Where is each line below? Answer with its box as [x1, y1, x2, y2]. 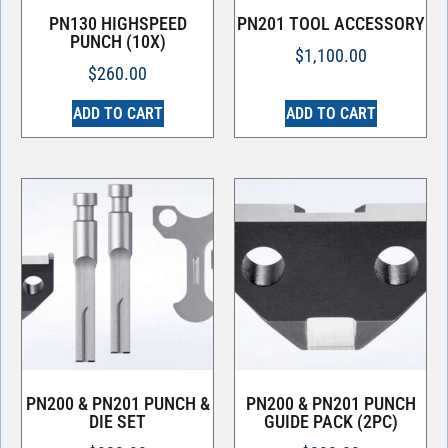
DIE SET [89, 411, 146, 433]
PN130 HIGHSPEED [48, 13, 187, 35]
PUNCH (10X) [69, 31, 166, 53]
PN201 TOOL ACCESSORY [236, 13, 425, 35]
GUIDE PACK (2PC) [263, 411, 398, 433]
